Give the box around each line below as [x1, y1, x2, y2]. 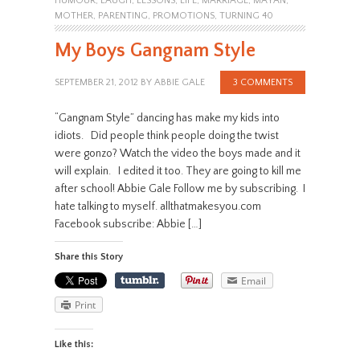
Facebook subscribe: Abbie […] [54, 217, 202, 231]
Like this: [54, 338, 93, 350]
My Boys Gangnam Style [54, 39, 256, 61]
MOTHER [54, 10, 93, 21]
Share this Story [54, 251, 123, 262]
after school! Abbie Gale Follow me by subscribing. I [54, 182, 305, 195]
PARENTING [97, 10, 148, 21]
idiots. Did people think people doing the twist [54, 129, 279, 142]
